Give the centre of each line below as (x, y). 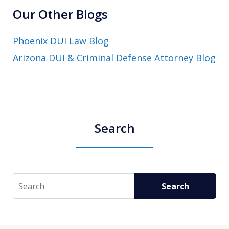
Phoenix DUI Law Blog (61, 41)
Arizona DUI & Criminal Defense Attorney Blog (114, 58)
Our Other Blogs (60, 14)
